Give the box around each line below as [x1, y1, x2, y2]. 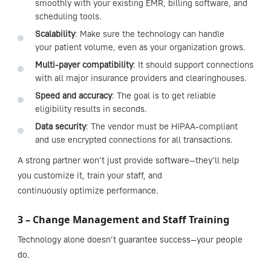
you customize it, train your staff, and [17, 170, 162, 181]
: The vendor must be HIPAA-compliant [85, 121, 238, 132]
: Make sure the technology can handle [74, 28, 224, 39]
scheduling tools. [34, 10, 102, 22]
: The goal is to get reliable [111, 90, 216, 102]
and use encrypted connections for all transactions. [34, 134, 233, 146]
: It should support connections [132, 59, 253, 71]
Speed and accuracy [34, 90, 112, 102]
